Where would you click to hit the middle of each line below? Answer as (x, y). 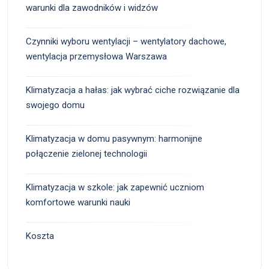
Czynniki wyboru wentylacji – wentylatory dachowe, (126, 41)
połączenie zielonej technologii (86, 153)
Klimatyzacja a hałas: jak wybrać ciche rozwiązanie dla (133, 90)
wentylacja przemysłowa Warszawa (96, 56)
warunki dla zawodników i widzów (92, 8)
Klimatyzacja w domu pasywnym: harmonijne (114, 138)
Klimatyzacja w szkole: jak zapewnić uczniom (115, 187)
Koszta (40, 236)
